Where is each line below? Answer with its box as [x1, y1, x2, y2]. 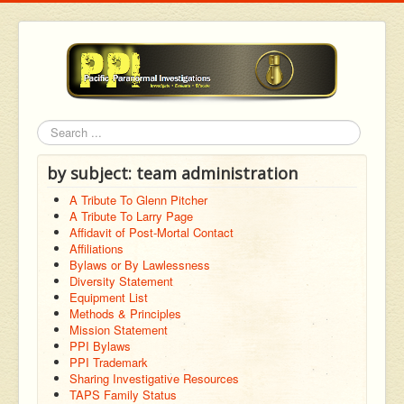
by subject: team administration [47, 161, 298, 184]
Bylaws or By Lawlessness [69, 255, 210, 273]
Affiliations [69, 239, 124, 257]
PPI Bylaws [69, 336, 131, 354]
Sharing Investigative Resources [69, 369, 239, 387]
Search [37, 131, 74, 149]
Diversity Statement [69, 271, 173, 289]
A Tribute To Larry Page [69, 207, 193, 225]
